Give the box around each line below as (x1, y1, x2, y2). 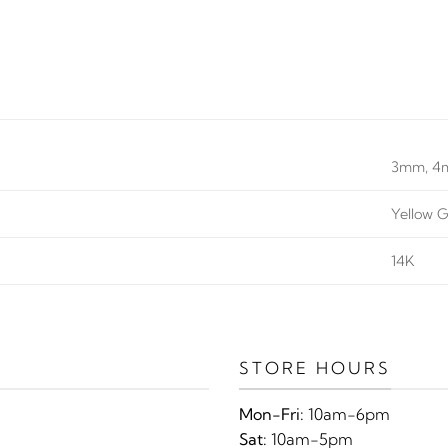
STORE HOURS (239, 357, 391, 378)
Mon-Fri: (239, 404, 304, 425)
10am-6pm (304, 404, 390, 425)
